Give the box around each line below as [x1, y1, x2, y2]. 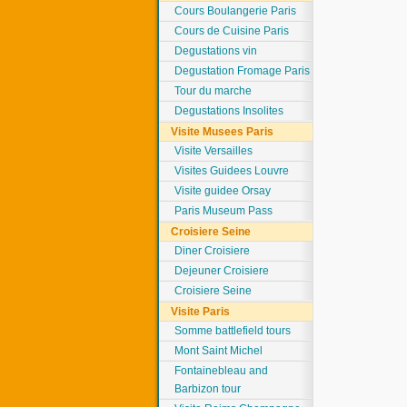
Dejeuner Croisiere [174, 264, 270, 277]
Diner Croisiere [174, 244, 251, 257]
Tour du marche [174, 84, 253, 97]
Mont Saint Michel [174, 344, 263, 357]
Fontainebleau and [174, 364, 269, 377]
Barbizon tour [174, 382, 242, 395]
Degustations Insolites [174, 104, 284, 117]
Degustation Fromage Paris [174, 65, 311, 77]
